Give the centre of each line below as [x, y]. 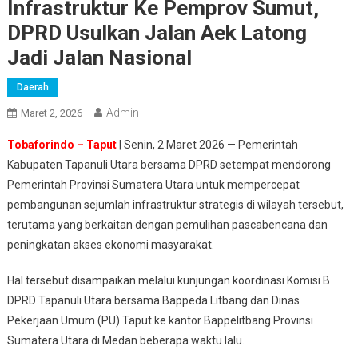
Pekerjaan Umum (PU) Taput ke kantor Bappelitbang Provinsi [160, 321]
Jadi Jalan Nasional [99, 58]
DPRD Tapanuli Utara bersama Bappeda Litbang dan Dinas [153, 301]
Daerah [32, 88]
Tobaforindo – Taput [62, 145]
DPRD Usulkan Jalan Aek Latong [157, 33]
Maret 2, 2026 [51, 113]
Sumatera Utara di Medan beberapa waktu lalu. [125, 341]
